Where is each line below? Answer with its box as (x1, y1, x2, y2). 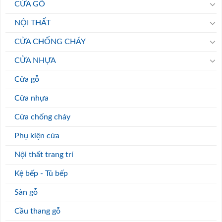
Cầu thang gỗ (14, 207, 60, 215)
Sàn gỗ (14, 188, 38, 196)
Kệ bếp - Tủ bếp (14, 169, 68, 177)
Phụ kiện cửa (14, 131, 59, 140)
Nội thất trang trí (14, 150, 73, 159)
